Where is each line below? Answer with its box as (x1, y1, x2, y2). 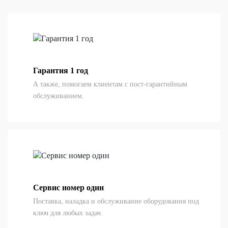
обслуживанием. (33, 92, 84, 100)
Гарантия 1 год (33, 66, 88, 75)
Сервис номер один (33, 183, 104, 192)
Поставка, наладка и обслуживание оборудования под (33, 197, 199, 205)
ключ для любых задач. (33, 209, 103, 217)
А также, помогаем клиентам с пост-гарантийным (33, 80, 187, 88)
